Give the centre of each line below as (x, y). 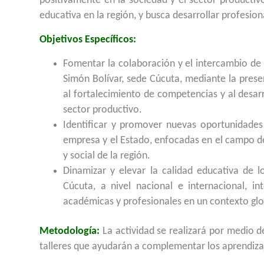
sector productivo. (103, 110)
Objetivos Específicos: (88, 40)
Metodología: (70, 231)
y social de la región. (107, 156)
